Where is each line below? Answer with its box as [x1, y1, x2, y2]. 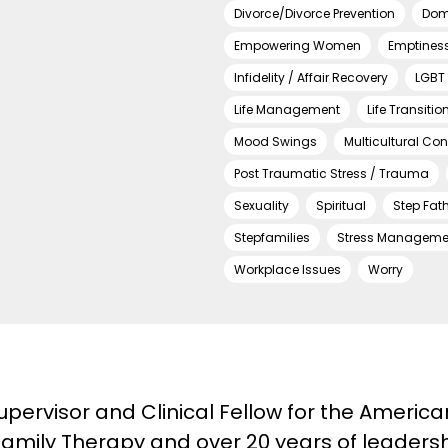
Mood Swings [234, 133, 317, 150]
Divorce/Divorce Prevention [234, 5, 395, 22]
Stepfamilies [234, 229, 310, 246]
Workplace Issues [234, 261, 341, 278]
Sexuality [234, 197, 289, 214]
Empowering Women [234, 37, 361, 54]
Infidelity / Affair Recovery [234, 69, 388, 86]
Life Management [234, 101, 340, 118]
